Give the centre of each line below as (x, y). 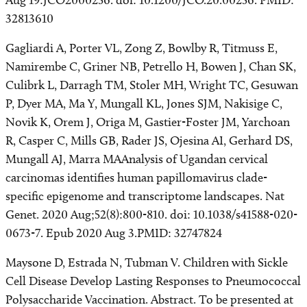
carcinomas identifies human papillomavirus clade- (136, 177)
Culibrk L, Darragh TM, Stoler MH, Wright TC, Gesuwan (152, 85)
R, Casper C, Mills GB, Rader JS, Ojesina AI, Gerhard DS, (149, 140)
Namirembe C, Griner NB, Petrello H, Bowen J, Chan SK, (151, 66)
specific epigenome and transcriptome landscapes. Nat (145, 196)
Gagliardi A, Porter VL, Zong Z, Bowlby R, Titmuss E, (142, 48)
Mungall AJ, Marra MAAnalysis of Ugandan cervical (137, 159)
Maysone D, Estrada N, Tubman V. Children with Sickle (147, 262)
